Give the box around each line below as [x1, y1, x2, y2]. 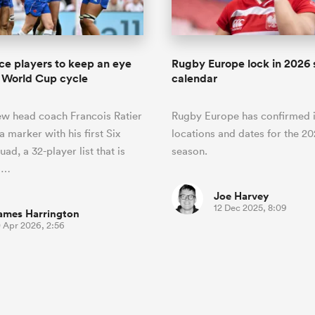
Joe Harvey [214, 188, 269, 204]
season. [172, 144, 207, 158]
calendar [172, 71, 217, 86]
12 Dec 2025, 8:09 [214, 202, 287, 214]
